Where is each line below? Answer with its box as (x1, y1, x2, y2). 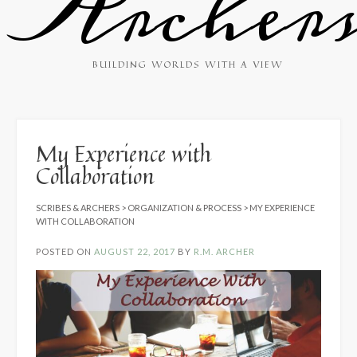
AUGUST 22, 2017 (94, 245, 175, 257)
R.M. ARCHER (194, 245, 255, 257)
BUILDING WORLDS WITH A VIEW (92, 56, 284, 72)
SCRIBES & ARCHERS (36, 202, 120, 213)
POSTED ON (36, 245, 94, 257)
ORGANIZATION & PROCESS (127, 202, 241, 213)
